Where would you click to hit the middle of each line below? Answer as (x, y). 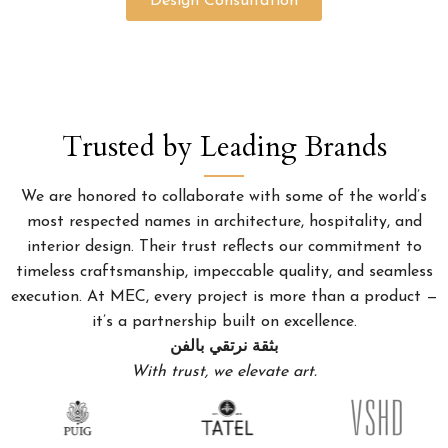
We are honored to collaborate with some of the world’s (224, 196)
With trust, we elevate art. (224, 371)
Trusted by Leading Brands (224, 146)
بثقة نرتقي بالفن (224, 346)
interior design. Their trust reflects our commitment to (224, 246)
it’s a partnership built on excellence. (224, 321)
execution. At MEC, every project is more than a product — (224, 296)
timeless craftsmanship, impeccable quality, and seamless (224, 271)
